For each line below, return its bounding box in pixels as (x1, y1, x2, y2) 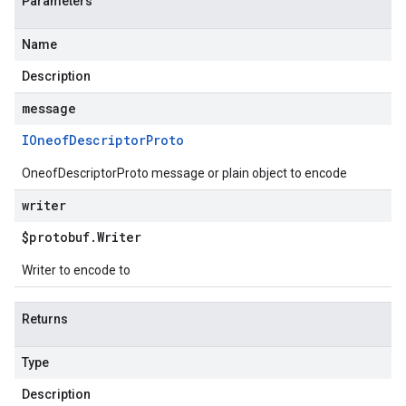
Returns (22, 312, 68, 326)
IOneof (22, 131, 69, 149)
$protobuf (22, 228, 90, 246)
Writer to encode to (22, 263, 130, 277)
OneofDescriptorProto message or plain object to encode (22, 166, 347, 180)
